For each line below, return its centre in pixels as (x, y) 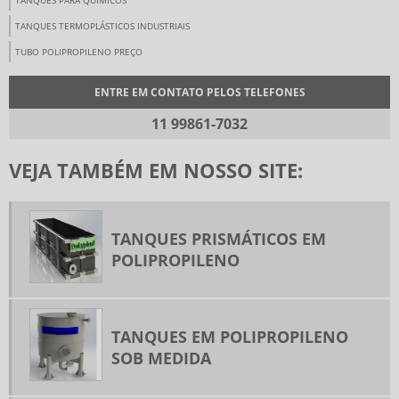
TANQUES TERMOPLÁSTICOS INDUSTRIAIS (102, 26)
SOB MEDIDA (161, 358)
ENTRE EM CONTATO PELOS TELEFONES (199, 93)
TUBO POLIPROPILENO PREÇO (79, 52)
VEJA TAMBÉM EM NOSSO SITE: (156, 171)
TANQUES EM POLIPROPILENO (230, 337)
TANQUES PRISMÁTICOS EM (219, 239)
